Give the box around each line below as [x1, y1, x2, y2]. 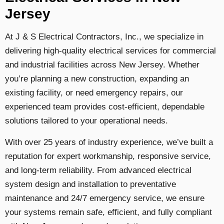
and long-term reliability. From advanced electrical [5, 165, 191, 175]
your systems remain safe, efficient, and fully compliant [5, 207, 212, 217]
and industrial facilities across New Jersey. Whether [5, 60, 199, 70]
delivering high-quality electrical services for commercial [5, 46, 216, 56]
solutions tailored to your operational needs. [5, 116, 168, 126]
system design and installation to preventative [5, 179, 176, 189]
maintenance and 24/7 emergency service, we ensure [5, 193, 204, 203]
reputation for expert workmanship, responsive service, [5, 151, 211, 161]
